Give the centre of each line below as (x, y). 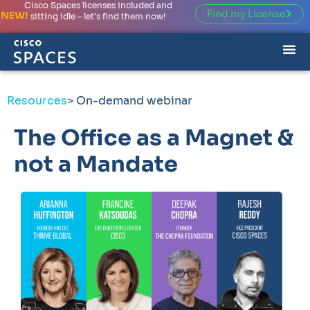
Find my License (246, 14)
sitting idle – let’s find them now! (99, 16)
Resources (37, 101)
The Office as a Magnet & (154, 138)
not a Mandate (96, 164)
